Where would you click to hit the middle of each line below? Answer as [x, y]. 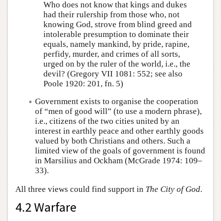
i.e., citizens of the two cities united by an [107, 121]
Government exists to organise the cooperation [117, 101]
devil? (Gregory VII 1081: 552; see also [113, 74]
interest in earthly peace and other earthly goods [119, 131]
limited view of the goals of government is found [120, 151]
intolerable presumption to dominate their [116, 34]
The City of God [173, 189]
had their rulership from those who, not [111, 14]
